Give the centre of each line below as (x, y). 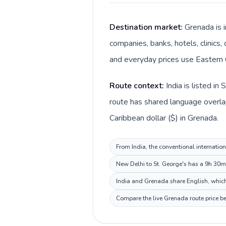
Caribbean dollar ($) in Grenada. (164, 118)
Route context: (138, 86)
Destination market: (147, 27)
